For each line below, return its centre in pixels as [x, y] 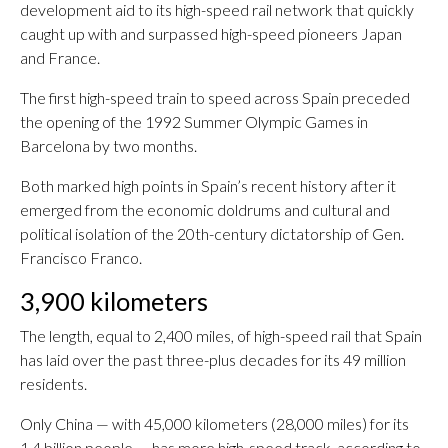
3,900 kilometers [114, 301]
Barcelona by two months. [108, 145]
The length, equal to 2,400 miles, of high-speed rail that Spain [221, 335]
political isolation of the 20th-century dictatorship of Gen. [212, 233]
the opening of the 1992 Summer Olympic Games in [194, 121]
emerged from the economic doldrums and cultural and [205, 209]
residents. [53, 383]
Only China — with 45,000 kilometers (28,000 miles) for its [214, 423]
